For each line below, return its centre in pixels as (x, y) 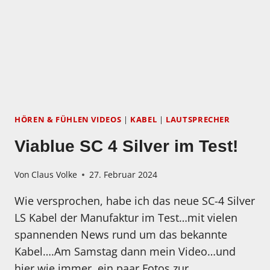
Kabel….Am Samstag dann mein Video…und (125, 252)
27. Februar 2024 (124, 175)
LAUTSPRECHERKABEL (125, 19)
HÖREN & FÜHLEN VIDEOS (68, 120)
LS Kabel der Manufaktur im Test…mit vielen (126, 218)
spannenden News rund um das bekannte (121, 235)
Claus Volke (55, 175)
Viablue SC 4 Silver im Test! (126, 146)
